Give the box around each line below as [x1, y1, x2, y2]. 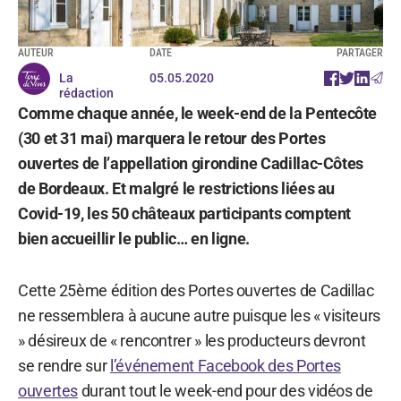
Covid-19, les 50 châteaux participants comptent [18, 203, 352, 223]
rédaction [59, 85, 114, 100]
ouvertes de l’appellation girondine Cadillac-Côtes [18, 153, 364, 173]
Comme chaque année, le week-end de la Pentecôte [18, 103, 378, 123]
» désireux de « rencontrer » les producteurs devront [18, 330, 366, 350]
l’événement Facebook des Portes [109, 355, 341, 375]
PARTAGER [337, 46, 383, 59]
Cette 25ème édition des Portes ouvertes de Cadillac [18, 280, 374, 300]
